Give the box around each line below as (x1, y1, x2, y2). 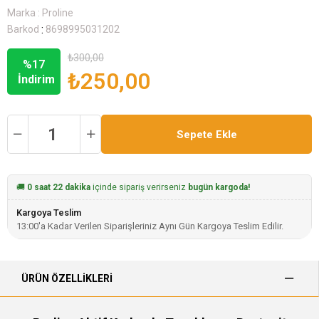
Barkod (7, 23, 39, 35)
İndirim (18, 73, 55, 86)
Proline (42, 7, 73, 19)
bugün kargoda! (188, 182, 250, 192)
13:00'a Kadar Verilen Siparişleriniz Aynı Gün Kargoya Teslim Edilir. (16, 221, 283, 231)
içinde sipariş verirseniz (90, 182, 188, 192)
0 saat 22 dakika (27, 182, 90, 192)
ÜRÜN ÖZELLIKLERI (21, 273, 113, 284)
